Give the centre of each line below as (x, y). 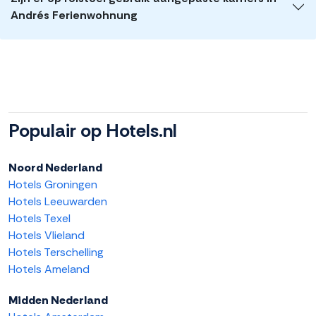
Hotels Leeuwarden (58, 202)
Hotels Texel (39, 219)
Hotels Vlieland (47, 236)
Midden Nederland (58, 300)
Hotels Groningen (53, 185)
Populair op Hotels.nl (93, 131)
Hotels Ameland (49, 269)
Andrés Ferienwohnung (74, 16)
